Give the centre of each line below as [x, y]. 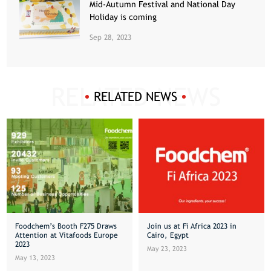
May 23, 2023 [167, 248]
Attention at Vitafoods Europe [66, 235]
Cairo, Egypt [168, 235]
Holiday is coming [123, 17]
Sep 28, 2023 [111, 37]
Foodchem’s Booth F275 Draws [66, 226]
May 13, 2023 [35, 257]
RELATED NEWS [135, 97]
